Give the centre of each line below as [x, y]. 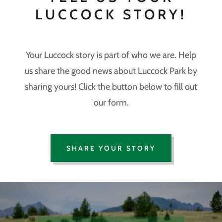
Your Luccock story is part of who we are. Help [111, 55]
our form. [111, 103]
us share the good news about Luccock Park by [111, 71]
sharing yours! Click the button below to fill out [111, 87]
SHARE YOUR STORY [111, 148]
